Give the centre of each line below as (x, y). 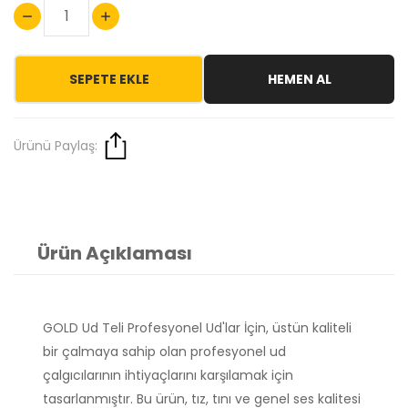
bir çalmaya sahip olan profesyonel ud (164, 352)
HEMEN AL (299, 80)
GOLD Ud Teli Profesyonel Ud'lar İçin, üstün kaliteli (197, 328)
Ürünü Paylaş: (56, 146)
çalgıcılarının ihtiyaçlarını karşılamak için (168, 376)
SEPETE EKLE (109, 80)
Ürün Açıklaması (115, 254)
